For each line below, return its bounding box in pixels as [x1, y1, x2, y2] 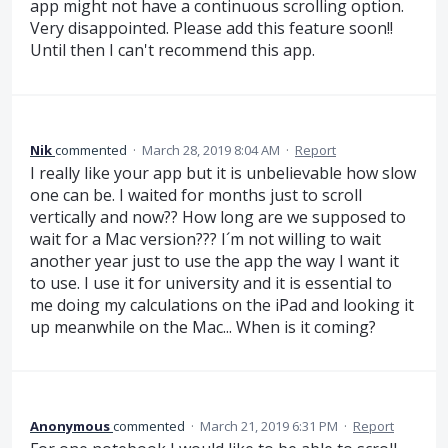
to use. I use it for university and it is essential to [30, 271, 392, 294]
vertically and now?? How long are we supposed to [30, 205, 406, 228]
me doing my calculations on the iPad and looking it [30, 293, 414, 316]
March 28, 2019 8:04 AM [142, 140, 280, 159]
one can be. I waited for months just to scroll [30, 183, 362, 206]
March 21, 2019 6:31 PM [200, 417, 338, 436]
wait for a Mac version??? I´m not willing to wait [30, 227, 381, 250]
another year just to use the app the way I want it [30, 249, 399, 272]
